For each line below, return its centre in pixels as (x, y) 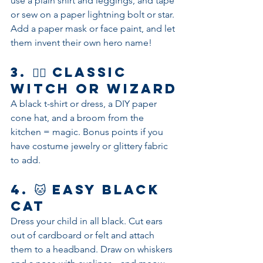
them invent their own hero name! (81, 43)
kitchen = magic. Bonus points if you (88, 132)
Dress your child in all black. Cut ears (88, 221)
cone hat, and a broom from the (78, 118)
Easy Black (109, 190)
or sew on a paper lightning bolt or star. (94, 14)
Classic (92, 72)
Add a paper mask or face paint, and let (94, 28)
